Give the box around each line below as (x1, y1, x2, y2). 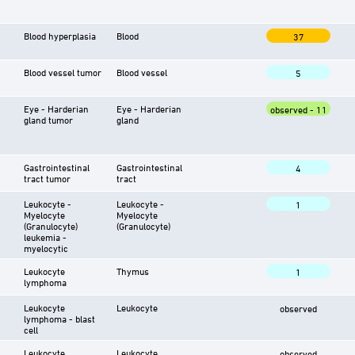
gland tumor (24, 113, 73, 125)
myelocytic (24, 242, 68, 254)
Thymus (116, 265, 149, 277)
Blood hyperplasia (24, 29, 96, 41)
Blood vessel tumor (24, 66, 101, 78)
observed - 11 (269, 103, 327, 115)
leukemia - (24, 231, 67, 242)
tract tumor (24, 172, 71, 184)
